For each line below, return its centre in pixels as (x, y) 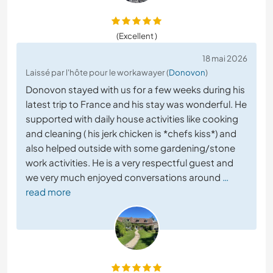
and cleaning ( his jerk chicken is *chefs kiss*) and (131, 133)
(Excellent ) (136, 36)
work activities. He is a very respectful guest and (129, 163)
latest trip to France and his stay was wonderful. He (136, 104)
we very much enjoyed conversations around (123, 177)
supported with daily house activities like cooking (132, 119)
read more (48, 192)
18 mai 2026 (225, 58)
